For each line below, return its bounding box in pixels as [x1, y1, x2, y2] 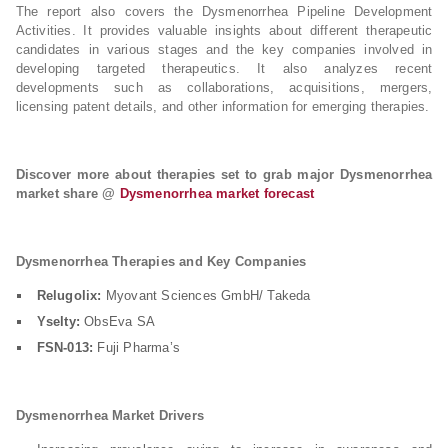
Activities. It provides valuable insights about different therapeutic [15, 23, 433, 38]
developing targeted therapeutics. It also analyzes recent [15, 61, 433, 76]
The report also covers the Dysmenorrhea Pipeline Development [15, 4, 433, 19]
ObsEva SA [80, 314, 156, 329]
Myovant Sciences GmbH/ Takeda [101, 288, 311, 303]
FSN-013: [36, 340, 94, 355]
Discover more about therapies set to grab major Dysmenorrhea [15, 167, 433, 182]
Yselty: [36, 314, 81, 329]
